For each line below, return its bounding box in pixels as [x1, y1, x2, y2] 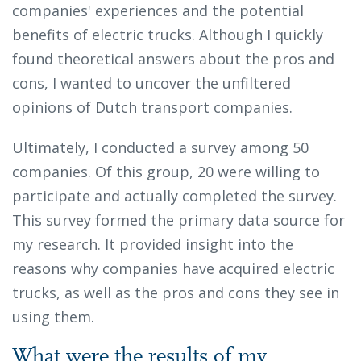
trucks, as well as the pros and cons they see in [12, 283, 339, 303]
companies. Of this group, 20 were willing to [12, 162, 320, 182]
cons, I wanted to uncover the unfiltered [12, 73, 291, 93]
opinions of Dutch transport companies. [12, 98, 301, 118]
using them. [12, 307, 102, 327]
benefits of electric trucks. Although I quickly [12, 25, 323, 45]
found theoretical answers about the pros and [12, 49, 334, 69]
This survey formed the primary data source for [12, 210, 345, 230]
